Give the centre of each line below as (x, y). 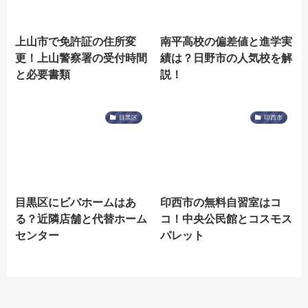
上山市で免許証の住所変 (76, 41)
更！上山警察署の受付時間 (81, 57)
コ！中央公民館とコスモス (226, 218)
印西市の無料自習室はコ (220, 202)
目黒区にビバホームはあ (76, 202)
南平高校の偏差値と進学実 (226, 41)
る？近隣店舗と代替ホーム (81, 218)
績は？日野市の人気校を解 (226, 57)
